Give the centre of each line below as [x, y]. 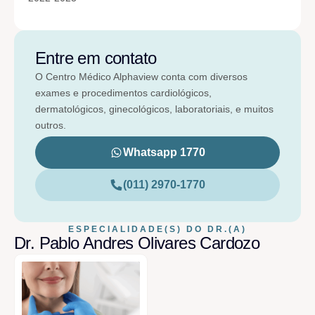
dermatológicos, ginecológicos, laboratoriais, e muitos [154, 109]
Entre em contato [96, 58]
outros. [51, 125]
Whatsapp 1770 [165, 153]
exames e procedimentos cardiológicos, [123, 92]
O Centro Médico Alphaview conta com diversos [141, 76]
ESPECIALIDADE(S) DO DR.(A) [157, 230]
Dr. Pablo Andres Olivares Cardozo [137, 243]
